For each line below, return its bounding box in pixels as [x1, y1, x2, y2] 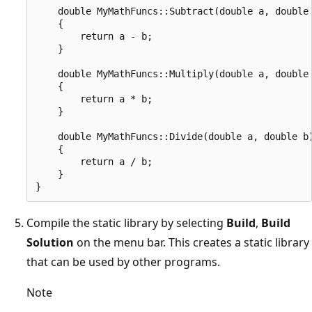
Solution [26, 234, 74, 250]
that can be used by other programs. [26, 253, 220, 270]
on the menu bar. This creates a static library [74, 234, 309, 250]
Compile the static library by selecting [26, 214, 226, 231]
